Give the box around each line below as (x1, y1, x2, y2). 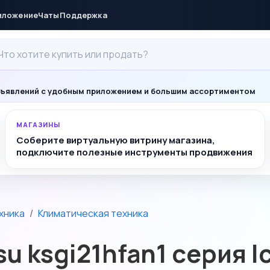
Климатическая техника (38, 207, 148, 220)
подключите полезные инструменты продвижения (16, 146, 253, 159)
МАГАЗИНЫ (16, 120, 61, 129)
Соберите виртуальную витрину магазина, (16, 134, 215, 146)
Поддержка (59, 9, 107, 20)
